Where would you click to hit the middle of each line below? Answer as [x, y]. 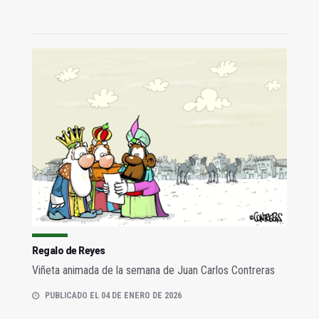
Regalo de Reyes [69, 251]
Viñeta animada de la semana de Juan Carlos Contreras [153, 271]
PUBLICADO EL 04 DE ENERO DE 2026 [113, 296]
